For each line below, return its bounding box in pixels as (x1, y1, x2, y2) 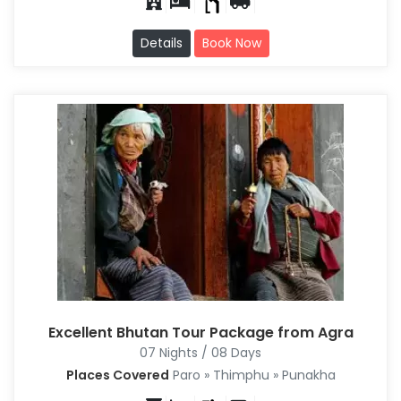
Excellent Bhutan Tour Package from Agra (47, 322, 354, 344)
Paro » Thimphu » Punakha (168, 366, 336, 385)
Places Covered (65, 366, 169, 385)
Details (140, 34, 183, 53)
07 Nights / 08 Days (140, 344, 261, 363)
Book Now (201, 34, 261, 53)
